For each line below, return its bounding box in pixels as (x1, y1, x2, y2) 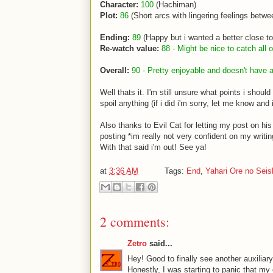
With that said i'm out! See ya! (100, 143, 207, 152)
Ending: (100, 33, 130, 42)
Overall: (100, 66, 129, 75)
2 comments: (100, 213, 169, 230)
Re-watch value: (100, 44, 159, 53)
